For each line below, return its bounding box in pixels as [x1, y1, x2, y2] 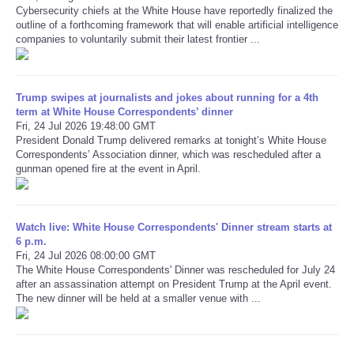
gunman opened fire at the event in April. [16, 162, 201, 175]
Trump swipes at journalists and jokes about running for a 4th [16, 91, 318, 104]
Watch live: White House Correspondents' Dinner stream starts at [16, 220, 332, 233]
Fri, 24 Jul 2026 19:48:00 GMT [16, 119, 156, 132]
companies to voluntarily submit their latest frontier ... [16, 32, 260, 45]
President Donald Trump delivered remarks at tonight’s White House [16, 134, 326, 146]
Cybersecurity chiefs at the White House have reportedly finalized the [16, 4, 333, 17]
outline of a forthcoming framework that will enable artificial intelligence [16, 18, 338, 31]
